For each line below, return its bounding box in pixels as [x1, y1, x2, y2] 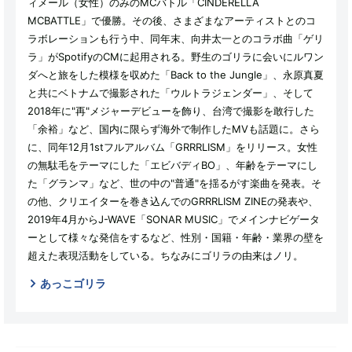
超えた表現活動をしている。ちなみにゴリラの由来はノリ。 [27, 248, 303, 262]
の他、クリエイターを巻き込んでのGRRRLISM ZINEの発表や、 [27, 194, 318, 207]
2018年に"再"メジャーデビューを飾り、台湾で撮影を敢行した [27, 104, 314, 117]
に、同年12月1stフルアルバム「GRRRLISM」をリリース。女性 [27, 140, 317, 153]
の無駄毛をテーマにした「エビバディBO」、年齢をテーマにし [27, 158, 317, 171]
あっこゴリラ [40, 276, 106, 290]
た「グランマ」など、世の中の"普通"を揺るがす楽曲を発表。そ [27, 176, 321, 189]
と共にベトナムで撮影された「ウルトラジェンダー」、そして [27, 86, 313, 99]
